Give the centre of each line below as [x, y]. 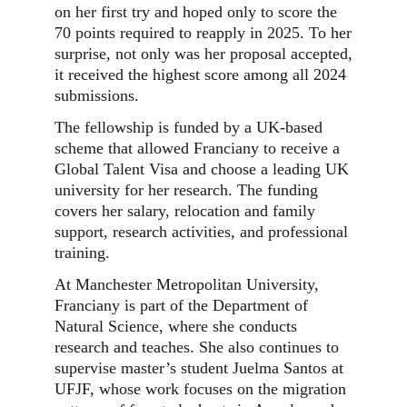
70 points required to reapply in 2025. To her [203, 33]
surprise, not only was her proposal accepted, [203, 54]
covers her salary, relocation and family [185, 211]
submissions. [97, 95]
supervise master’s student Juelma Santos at [199, 368]
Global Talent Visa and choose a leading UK [202, 169]
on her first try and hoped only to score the [196, 12]
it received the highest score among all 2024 [200, 74]
